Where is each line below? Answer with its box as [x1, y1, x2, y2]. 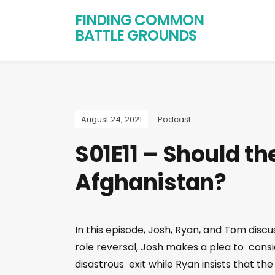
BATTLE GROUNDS [75, 25, 196, 45]
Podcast [158, 114, 191, 125]
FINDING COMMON [75, 10, 204, 30]
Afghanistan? [75, 167, 226, 198]
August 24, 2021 [81, 114, 142, 125]
